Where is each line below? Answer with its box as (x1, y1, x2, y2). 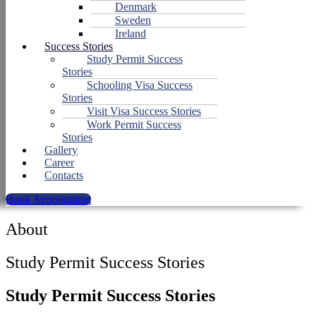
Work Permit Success (87, 119, 181, 131)
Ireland (115, 28, 146, 40)
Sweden (115, 14, 151, 27)
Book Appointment (6, 193, 91, 206)
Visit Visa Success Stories (87, 105, 201, 118)
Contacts (44, 169, 83, 182)
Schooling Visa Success (87, 79, 193, 92)
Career (44, 157, 74, 169)
